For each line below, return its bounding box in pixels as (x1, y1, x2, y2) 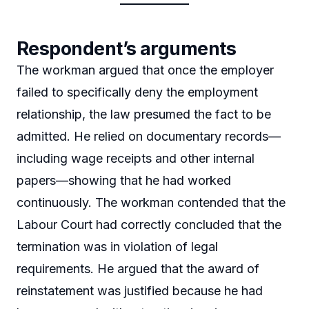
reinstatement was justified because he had (17, 283, 263, 299)
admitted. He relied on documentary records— (17, 129, 281, 144)
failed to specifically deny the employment (17, 85, 258, 100)
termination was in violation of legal (17, 239, 218, 255)
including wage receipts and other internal (17, 151, 255, 166)
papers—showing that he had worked (17, 173, 231, 188)
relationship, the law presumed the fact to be (17, 107, 271, 122)
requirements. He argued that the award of (17, 261, 259, 277)
